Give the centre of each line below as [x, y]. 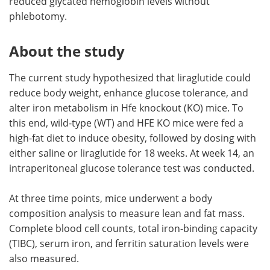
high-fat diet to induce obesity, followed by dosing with [133, 137]
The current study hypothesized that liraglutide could [130, 77]
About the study [67, 51]
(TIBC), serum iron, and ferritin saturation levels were [129, 243]
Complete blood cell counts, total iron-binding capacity [133, 228]
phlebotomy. [38, 16]
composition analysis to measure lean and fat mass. [127, 213]
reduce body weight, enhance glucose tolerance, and [129, 92]
